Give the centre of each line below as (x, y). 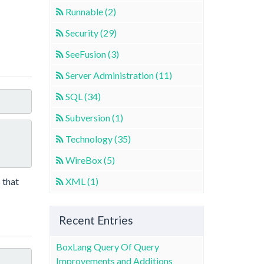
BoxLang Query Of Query (107, 246)
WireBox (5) (90, 160)
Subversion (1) (94, 117)
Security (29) (91, 32)
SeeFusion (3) (92, 54)
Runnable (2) (90, 11)
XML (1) (82, 181)
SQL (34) (83, 96)
